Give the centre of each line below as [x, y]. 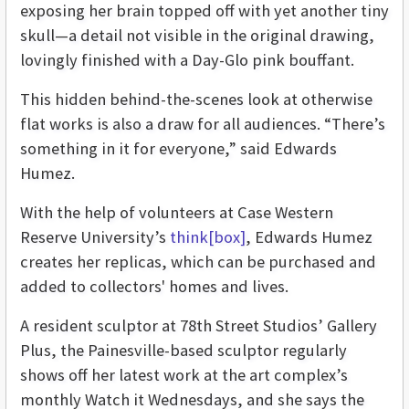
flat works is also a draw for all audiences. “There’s [203, 124]
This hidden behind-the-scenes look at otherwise [196, 100]
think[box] [208, 237]
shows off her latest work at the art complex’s [184, 375]
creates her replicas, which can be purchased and [198, 262]
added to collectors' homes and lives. [154, 287]
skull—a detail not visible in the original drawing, [197, 36]
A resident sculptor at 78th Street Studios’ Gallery [199, 326]
